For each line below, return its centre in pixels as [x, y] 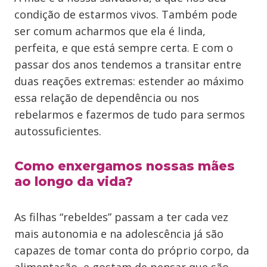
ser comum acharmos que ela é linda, [110, 31]
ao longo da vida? [74, 181]
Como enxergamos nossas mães [125, 166]
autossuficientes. [58, 131]
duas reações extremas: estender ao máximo [129, 81]
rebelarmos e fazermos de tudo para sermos [130, 114]
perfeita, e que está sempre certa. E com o [124, 48]
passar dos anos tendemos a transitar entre [128, 64]
